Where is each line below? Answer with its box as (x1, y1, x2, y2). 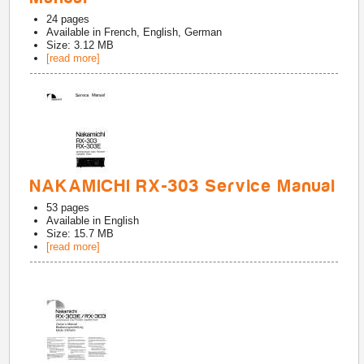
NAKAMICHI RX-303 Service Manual (30, 176, 337, 196)
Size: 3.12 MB (46, 39, 115, 51)
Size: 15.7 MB (46, 227, 115, 240)
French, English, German (104, 26, 223, 38)
